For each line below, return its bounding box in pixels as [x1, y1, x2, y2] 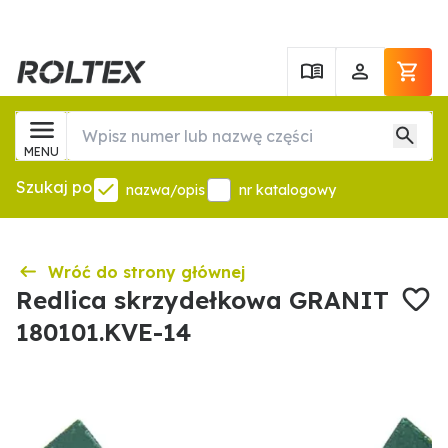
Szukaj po [16, 177, 92, 197]
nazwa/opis [126, 181, 205, 199]
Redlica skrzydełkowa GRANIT [16, 285, 389, 315]
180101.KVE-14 [16, 317, 191, 347]
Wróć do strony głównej [48, 262, 245, 282]
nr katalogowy [239, 181, 336, 199]
